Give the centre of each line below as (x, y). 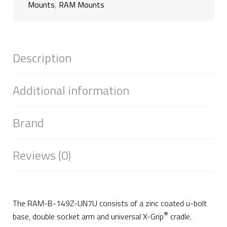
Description (42, 58)
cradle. (180, 216)
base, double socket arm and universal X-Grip (88, 216)
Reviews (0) (42, 155)
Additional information (71, 90)
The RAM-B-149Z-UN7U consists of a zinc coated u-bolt (110, 203)
